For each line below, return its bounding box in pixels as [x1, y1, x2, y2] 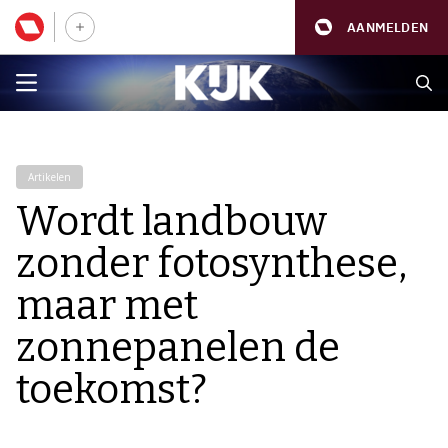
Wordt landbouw [16, 198, 327, 246]
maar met [16, 282, 198, 330]
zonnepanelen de [16, 324, 340, 372]
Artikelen [28, 170, 71, 184]
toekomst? [16, 366, 207, 414]
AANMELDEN [347, 18, 428, 36]
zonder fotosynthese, [16, 240, 407, 288]
